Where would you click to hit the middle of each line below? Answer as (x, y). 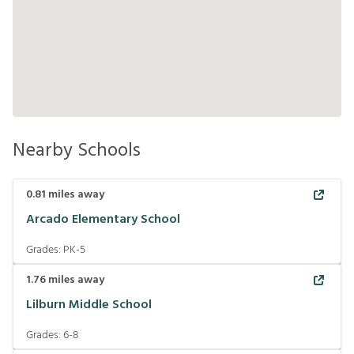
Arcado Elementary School (103, 219)
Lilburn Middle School (89, 305)
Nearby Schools (77, 151)
